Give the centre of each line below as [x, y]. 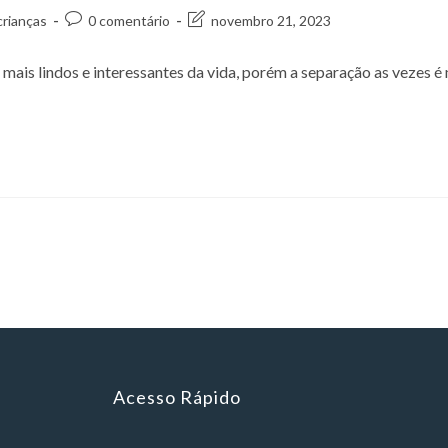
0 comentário [129, 21]
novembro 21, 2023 [271, 21]
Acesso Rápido [176, 397]
